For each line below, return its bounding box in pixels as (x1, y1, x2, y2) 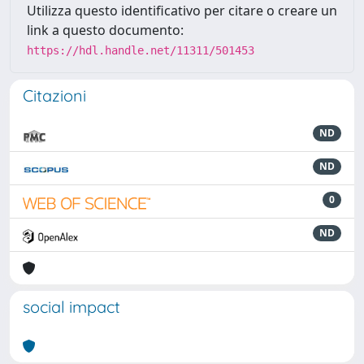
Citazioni (23, 85, 86, 106)
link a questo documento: (27, 21, 184, 39)
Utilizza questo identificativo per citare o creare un (27, 2, 337, 19)
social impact (23, 297, 120, 317)
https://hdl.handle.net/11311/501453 (27, 44, 254, 57)
